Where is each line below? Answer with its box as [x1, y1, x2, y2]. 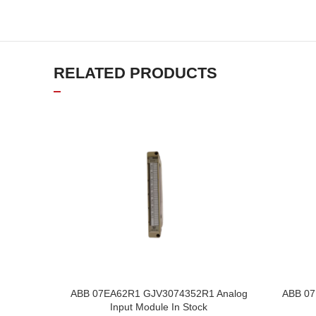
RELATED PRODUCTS [54, 64, 217, 83]
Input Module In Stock [110, 301, 207, 313]
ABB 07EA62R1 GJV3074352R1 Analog [70, 288, 248, 300]
